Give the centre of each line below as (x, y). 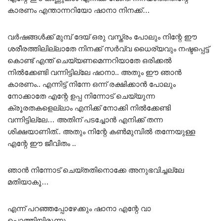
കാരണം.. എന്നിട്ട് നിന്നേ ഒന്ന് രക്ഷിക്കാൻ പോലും (92, 84)
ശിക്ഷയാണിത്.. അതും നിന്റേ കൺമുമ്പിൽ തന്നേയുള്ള (101, 132)
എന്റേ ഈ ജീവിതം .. (42, 144)
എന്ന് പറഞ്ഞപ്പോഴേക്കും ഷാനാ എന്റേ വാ (79, 209)
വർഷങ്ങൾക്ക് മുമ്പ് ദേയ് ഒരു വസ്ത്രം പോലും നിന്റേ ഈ (102, 37)
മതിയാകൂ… (28, 182)
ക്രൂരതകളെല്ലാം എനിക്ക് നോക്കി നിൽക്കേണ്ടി (89, 108)
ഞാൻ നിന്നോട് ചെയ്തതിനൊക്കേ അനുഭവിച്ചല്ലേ (96, 170)
